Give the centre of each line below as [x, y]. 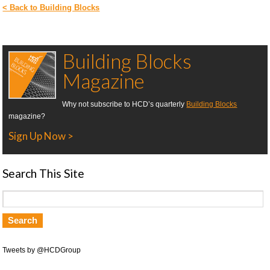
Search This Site [44, 173]
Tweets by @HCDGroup [42, 250]
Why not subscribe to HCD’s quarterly [124, 104]
